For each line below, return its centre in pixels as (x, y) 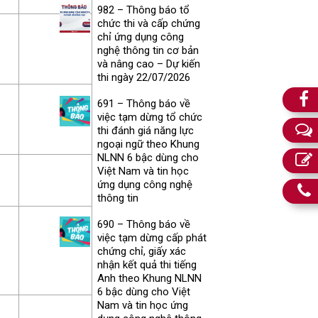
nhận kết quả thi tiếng (147, 264)
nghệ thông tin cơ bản (148, 50)
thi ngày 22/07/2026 (143, 77)
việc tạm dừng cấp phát (152, 237)
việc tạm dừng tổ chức (149, 117)
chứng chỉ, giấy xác (141, 251)
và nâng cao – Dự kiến (148, 64)
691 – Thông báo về (143, 103)
